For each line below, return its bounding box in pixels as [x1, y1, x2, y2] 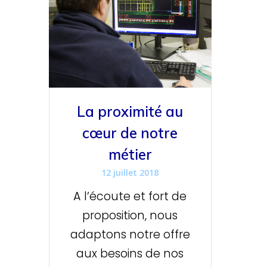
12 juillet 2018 [101, 167, 159, 179]
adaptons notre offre [70, 226, 190, 243]
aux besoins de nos [76, 246, 184, 262]
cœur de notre [82, 124, 178, 142]
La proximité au [77, 103, 184, 121]
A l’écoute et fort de [73, 188, 187, 205]
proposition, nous [82, 207, 178, 224]
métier [108, 145, 152, 164]
